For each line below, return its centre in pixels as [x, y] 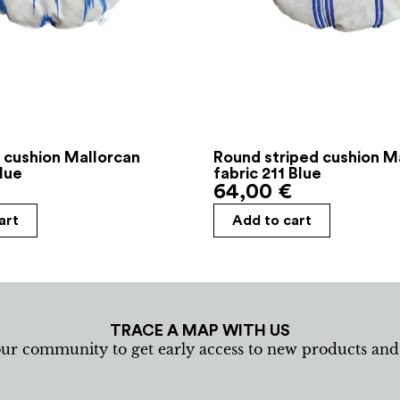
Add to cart [272, 221]
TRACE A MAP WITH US [200, 331]
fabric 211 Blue [267, 174]
